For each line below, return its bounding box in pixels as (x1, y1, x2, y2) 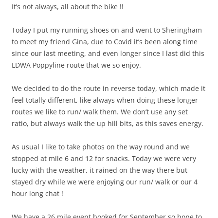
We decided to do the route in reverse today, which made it (12, 83, 205, 93)
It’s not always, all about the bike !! (12, 1, 124, 11)
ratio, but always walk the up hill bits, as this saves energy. (12, 118, 203, 128)
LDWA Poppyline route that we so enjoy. (12, 60, 141, 70)
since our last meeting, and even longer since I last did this (12, 48, 204, 58)
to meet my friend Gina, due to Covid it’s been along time (12, 36, 198, 46)
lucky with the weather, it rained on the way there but (12, 165, 187, 175)
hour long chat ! (12, 188, 63, 198)
